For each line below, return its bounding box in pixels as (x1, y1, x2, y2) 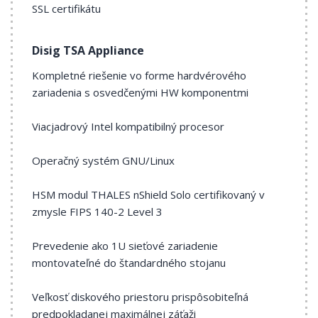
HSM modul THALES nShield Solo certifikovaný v (32, 187, 265, 202)
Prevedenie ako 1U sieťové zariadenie (32, 238, 218, 253)
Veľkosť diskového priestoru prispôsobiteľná (32, 290, 248, 304)
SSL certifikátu (32, 1, 101, 16)
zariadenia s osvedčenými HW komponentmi (32, 85, 248, 99)
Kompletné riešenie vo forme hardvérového (32, 68, 246, 82)
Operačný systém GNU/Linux (32, 153, 175, 168)
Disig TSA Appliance (32, 43, 144, 58)
